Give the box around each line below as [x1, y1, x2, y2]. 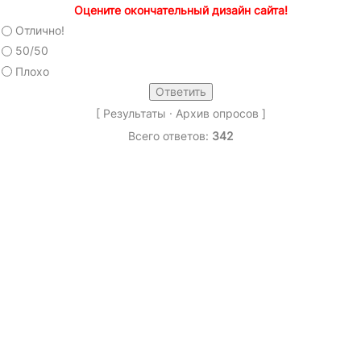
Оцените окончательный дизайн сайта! [73, 3, 288, 18]
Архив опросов [175, 106, 259, 120]
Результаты [102, 106, 166, 120]
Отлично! [15, 23, 64, 38]
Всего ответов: [128, 128, 212, 143]
